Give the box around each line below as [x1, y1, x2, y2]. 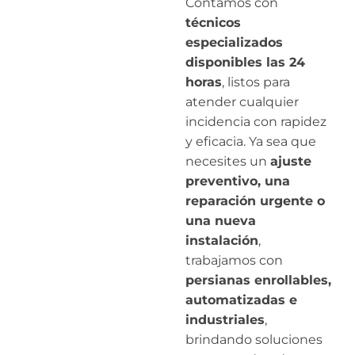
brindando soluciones [185, 331, 323, 347]
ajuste [270, 153, 311, 169]
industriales [185, 311, 265, 327]
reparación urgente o [185, 193, 325, 208]
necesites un [185, 153, 270, 169]
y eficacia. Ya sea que [185, 133, 316, 149]
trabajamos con [185, 252, 283, 268]
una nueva [185, 212, 256, 228]
